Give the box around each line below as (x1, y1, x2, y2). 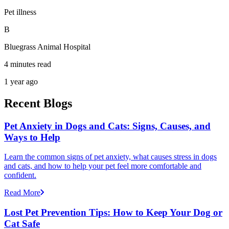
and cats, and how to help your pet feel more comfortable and (4, 162, 201, 171)
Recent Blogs (4, 96, 72, 110)
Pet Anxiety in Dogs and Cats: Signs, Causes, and (4, 120, 211, 131)
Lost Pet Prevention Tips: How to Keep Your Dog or (4, 207, 222, 218)
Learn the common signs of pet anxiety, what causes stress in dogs (4, 152, 217, 162)
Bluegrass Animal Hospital (4, 42, 90, 51)
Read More (4, 188, 40, 197)
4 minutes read (4, 59, 51, 68)
